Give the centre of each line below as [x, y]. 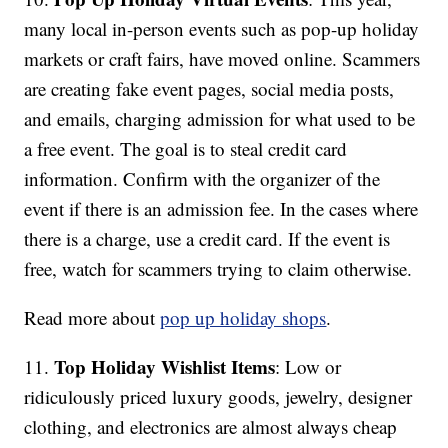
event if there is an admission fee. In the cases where [221, 209]
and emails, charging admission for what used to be [220, 119]
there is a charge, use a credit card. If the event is [207, 239]
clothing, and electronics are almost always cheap [211, 427]
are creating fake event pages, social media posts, [209, 89]
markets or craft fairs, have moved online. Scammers [222, 59]
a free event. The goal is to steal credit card [186, 149]
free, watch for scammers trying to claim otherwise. [218, 269]
